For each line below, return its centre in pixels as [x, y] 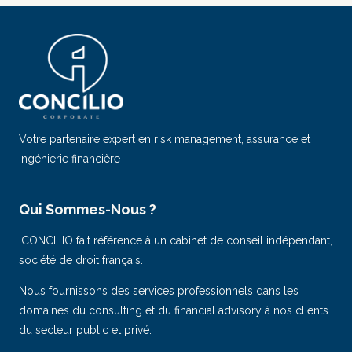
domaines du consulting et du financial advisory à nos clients [174, 311]
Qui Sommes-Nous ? [88, 210]
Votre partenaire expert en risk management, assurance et [165, 139]
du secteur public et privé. [85, 330]
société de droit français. [81, 260]
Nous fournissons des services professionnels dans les [159, 291]
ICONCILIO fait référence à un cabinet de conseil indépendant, [176, 241]
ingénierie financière [70, 159]
